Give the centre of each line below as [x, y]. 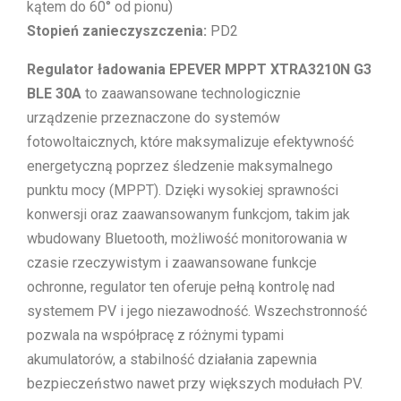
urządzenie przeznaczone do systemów [154, 118]
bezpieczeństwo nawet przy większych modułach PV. [195, 384]
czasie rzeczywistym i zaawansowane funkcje [172, 263]
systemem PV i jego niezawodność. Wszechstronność [197, 311]
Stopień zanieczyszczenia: [117, 31]
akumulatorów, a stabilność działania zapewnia [172, 360]
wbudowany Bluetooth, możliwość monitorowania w [187, 239]
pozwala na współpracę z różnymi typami [155, 336]
